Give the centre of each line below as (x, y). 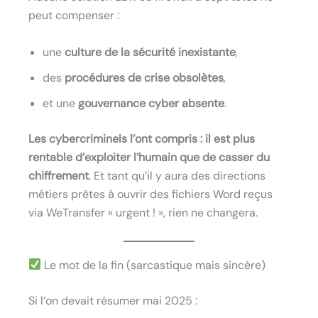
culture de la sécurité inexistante (150, 52)
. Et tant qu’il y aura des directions (177, 175)
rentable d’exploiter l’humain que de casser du (149, 157)
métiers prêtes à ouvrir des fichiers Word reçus (150, 194)
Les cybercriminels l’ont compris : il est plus (142, 138)
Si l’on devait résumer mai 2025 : (113, 300)
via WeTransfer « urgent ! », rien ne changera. (143, 212)
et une (60, 103)
